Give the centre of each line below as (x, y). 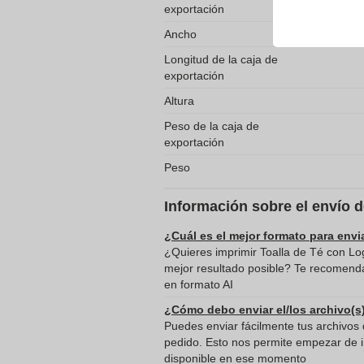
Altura (179, 101)
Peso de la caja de (212, 126)
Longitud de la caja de (221, 59)
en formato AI (199, 284)
